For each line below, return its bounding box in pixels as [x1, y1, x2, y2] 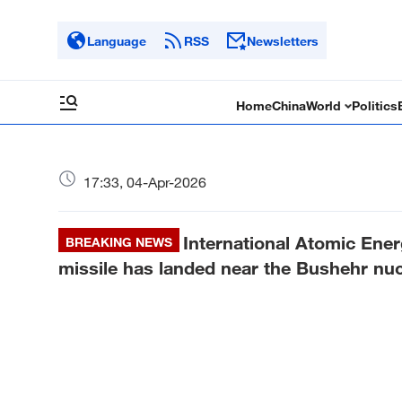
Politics [352, 98, 398, 113]
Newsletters [247, 32, 319, 48]
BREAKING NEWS [66, 234, 172, 249]
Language [87, 32, 146, 48]
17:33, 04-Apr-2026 [83, 173, 206, 191]
